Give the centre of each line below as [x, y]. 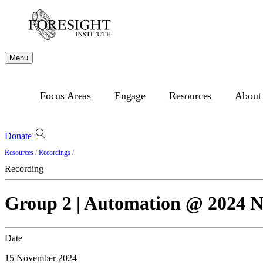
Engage [130, 96]
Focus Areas [66, 96]
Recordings [55, 153]
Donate [19, 136]
